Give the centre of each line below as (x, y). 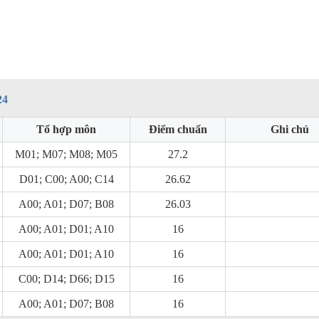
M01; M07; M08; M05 (66, 154)
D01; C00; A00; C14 (66, 179)
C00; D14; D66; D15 (66, 279)
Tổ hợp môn (66, 129)
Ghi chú (290, 129)
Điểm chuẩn (178, 129)
